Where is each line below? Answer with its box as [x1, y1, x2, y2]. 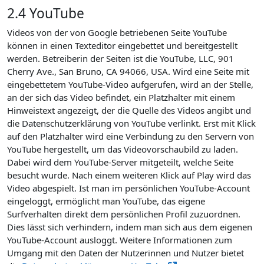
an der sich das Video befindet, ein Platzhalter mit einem [7, 91, 235, 103]
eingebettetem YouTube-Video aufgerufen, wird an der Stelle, [7, 78, 253, 90]
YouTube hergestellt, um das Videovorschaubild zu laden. [7, 143, 238, 155]
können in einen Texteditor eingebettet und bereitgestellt [7, 39, 237, 51]
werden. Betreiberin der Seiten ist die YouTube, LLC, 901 [7, 52, 234, 64]
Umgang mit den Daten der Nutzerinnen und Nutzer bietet [7, 247, 244, 259]
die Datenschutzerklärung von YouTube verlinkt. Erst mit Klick [7, 117, 256, 129]
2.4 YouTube [7, 4, 84, 22]
